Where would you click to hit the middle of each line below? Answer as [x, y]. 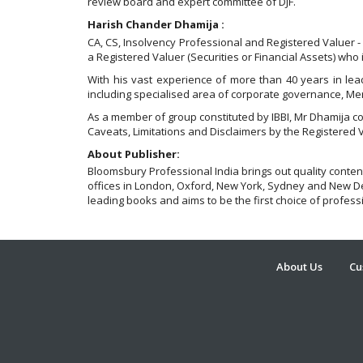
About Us [299, 267]
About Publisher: [134, 154]
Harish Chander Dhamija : [156, 24]
